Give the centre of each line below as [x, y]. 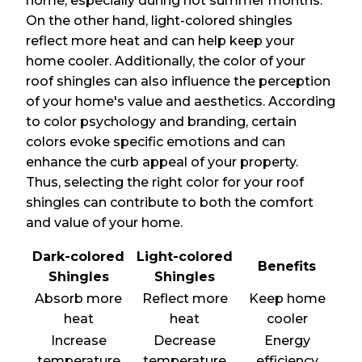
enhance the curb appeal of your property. [162, 162]
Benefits [287, 267]
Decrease [185, 341]
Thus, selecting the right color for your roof [165, 183]
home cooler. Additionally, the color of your [166, 61]
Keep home [287, 299]
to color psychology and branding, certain [162, 122]
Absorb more [79, 299]
